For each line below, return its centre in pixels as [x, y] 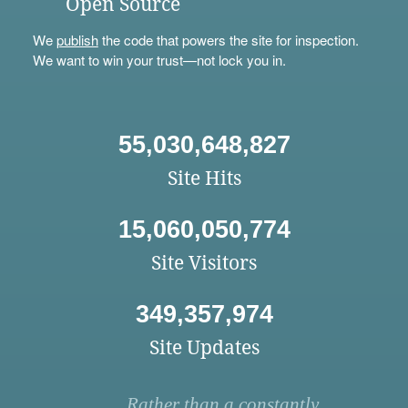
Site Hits [204, 178]
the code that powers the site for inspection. [228, 40]
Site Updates [204, 348]
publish [77, 40]
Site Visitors [204, 263]
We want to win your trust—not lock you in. [159, 60]
